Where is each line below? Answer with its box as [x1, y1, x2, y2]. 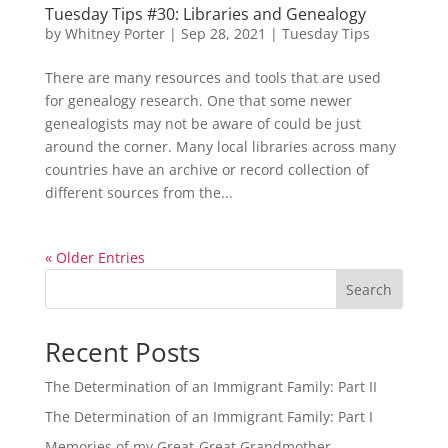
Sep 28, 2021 [180, 23, 266, 43]
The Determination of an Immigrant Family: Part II [44, 376, 377, 396]
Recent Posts [44, 333, 200, 370]
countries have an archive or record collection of [44, 159, 369, 179]
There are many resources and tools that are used [44, 67, 381, 87]
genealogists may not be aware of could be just [44, 113, 361, 133]
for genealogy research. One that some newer [44, 90, 352, 110]
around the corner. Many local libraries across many [44, 136, 396, 156]
